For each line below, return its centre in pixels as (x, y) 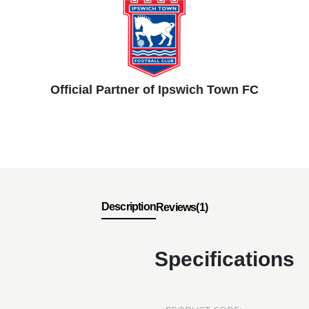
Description (129, 206)
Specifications (225, 259)
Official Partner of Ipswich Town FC (154, 89)
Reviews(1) (182, 207)
